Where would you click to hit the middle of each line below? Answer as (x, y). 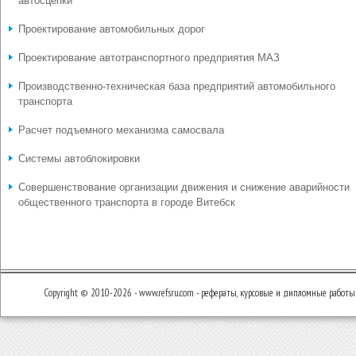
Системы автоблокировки (79, 159)
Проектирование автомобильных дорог (112, 29)
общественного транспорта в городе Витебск (127, 202)
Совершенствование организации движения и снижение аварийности (184, 187)
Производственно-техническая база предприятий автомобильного (177, 86)
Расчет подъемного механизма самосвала (121, 130)
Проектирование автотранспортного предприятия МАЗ (149, 58)
